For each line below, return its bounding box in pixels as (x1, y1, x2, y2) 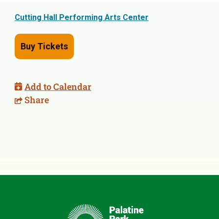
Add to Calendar (24, 80, 91, 92)
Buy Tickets (21, 41, 68, 51)
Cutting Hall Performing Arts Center (15, 12, 149, 22)
